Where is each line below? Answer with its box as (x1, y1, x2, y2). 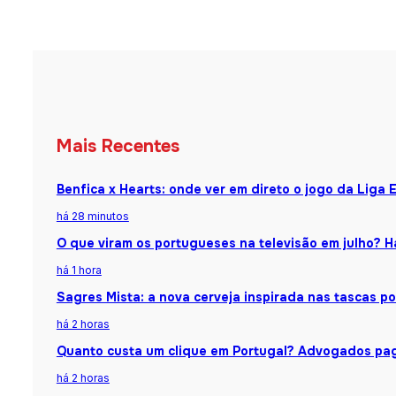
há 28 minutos (56, 209, 129, 224)
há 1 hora (56, 263, 102, 278)
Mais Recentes (56, 135, 179, 157)
